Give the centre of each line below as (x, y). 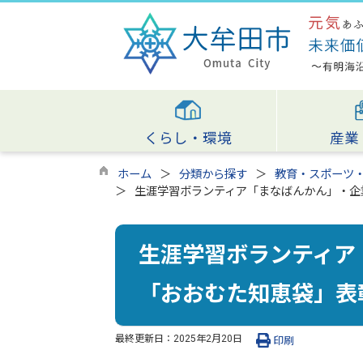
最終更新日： (144, 338)
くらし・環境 (188, 139)
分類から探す (213, 175)
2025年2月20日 (208, 338)
